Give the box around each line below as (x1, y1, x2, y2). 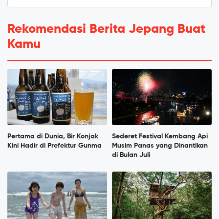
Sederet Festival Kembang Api (112, 133, 208, 140)
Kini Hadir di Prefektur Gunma (7, 142, 102, 150)
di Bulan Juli (112, 152, 150, 159)
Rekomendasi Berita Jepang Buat (7, 23, 205, 36)
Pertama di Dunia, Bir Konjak (7, 133, 98, 140)
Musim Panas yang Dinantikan (112, 142, 208, 150)
